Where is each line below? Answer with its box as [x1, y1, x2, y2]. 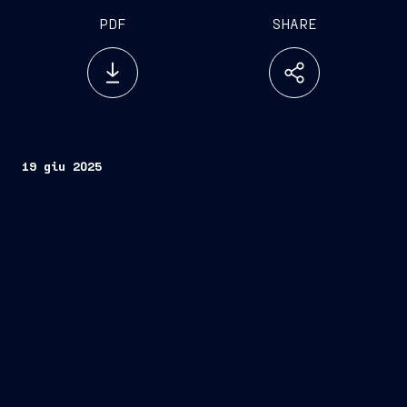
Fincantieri [164, 261, 243, 277]
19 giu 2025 [22, 158, 102, 174]
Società [294, 261, 351, 277]
